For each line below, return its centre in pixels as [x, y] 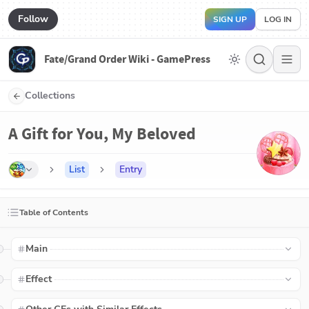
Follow [33, 19]
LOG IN [278, 19]
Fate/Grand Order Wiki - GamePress [127, 59]
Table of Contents [54, 212]
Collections [50, 96]
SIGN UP [230, 19]
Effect [39, 279]
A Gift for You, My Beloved [102, 134]
